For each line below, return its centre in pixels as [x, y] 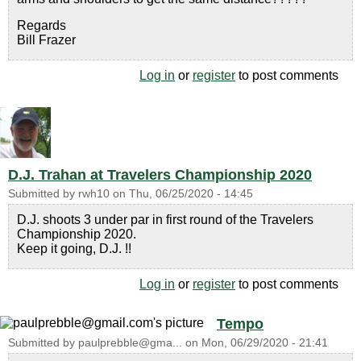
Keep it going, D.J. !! [74, 249]
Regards [41, 25]
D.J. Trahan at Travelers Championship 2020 [160, 175]
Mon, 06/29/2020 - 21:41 [265, 343]
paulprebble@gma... [130, 343]
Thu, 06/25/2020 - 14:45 [191, 194]
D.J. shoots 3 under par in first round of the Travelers [165, 220]
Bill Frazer [46, 40]
